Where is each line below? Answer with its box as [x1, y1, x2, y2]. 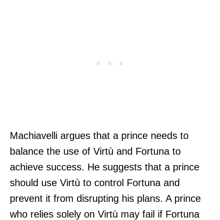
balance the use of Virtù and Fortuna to [10, 145, 181, 157]
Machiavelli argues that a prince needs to [10, 130, 189, 141]
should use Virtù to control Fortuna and [10, 177, 180, 188]
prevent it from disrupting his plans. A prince [10, 192, 201, 204]
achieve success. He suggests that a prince [10, 161, 199, 172]
